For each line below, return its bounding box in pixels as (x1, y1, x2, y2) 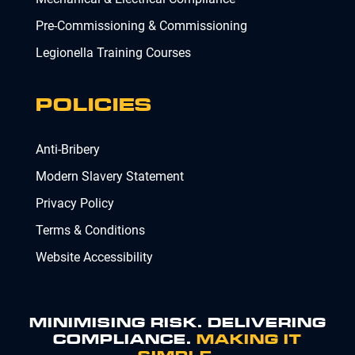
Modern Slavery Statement (36, 169, 184, 185)
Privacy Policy (36, 196, 114, 212)
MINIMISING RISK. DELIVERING (29, 315, 326, 332)
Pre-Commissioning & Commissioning (36, 18, 247, 34)
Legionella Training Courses (36, 45, 191, 61)
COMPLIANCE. (53, 331, 197, 349)
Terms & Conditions (36, 223, 145, 239)
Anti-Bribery (36, 142, 100, 158)
